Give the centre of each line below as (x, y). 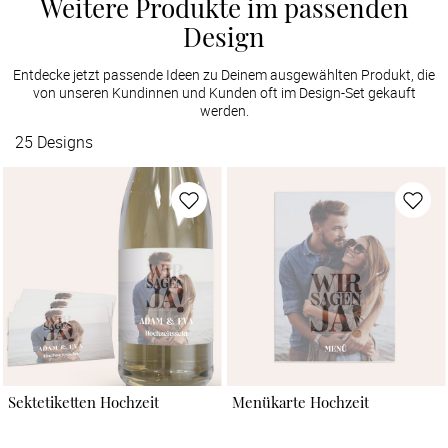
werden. (224, 110)
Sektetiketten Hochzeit (83, 402)
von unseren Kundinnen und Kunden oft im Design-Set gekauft (224, 92)
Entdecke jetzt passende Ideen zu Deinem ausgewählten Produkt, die (224, 74)
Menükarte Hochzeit (300, 402)
